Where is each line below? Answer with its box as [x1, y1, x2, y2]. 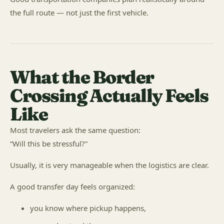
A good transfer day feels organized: [10, 181, 135, 191]
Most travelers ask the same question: [10, 125, 140, 135]
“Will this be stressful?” [10, 138, 87, 148]
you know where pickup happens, [30, 203, 146, 213]
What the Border [10, 66, 154, 88]
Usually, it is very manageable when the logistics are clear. [10, 160, 209, 170]
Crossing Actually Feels [10, 84, 208, 106]
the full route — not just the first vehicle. [10, 7, 148, 17]
